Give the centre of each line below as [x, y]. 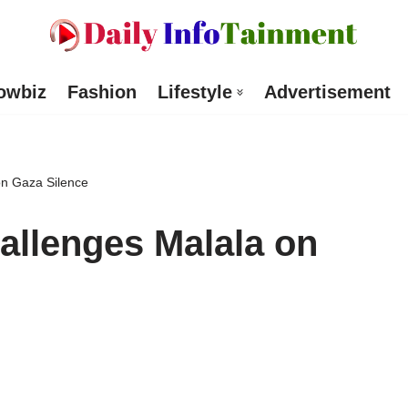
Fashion [102, 92]
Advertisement [327, 92]
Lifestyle [194, 92]
